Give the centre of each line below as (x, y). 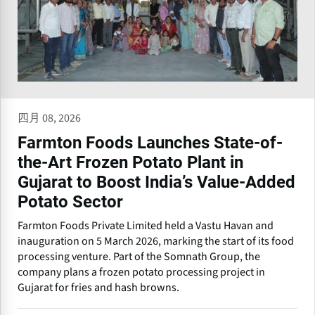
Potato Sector (70, 202)
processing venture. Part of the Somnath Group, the (139, 257)
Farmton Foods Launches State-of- (150, 143)
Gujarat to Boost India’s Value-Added (156, 182)
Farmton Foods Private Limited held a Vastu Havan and (146, 226)
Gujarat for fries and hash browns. (98, 288)
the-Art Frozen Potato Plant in (130, 163)
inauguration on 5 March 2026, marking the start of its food (156, 242)
